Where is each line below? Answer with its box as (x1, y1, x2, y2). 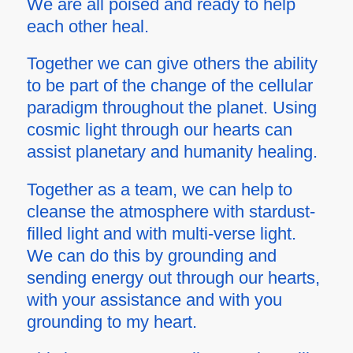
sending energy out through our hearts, (26, 267, 320, 288)
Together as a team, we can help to (26, 179, 292, 199)
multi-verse (171, 223, 260, 243)
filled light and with (26, 223, 172, 243)
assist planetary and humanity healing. (26, 142, 318, 162)
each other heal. (26, 17, 149, 37)
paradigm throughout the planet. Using (26, 98, 317, 118)
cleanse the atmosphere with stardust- (26, 201, 315, 221)
